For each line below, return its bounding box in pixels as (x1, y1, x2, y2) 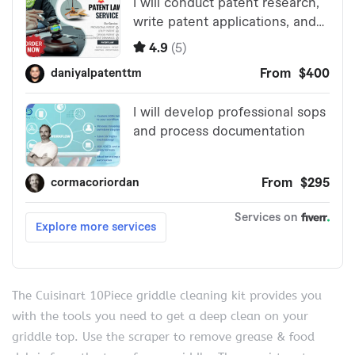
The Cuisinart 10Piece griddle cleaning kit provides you (12, 288, 322, 303)
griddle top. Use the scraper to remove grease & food (12, 329, 315, 344)
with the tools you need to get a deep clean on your (12, 308, 308, 323)
